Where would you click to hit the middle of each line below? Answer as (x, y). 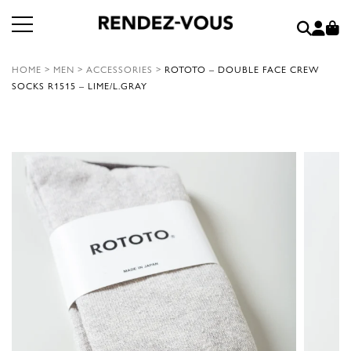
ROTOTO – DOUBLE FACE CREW (242, 69)
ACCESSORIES (119, 69)
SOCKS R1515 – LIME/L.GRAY (80, 85)
